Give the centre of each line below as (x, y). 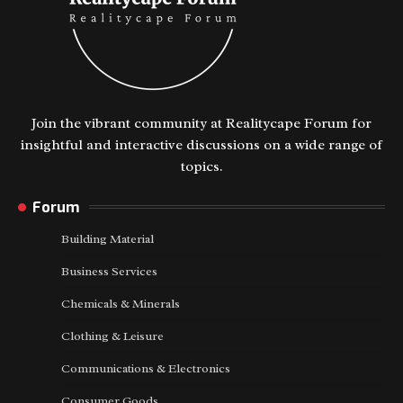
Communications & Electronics (146, 368)
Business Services (109, 271)
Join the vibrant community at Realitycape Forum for (201, 123)
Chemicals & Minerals (121, 303)
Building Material (107, 238)
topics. (201, 166)
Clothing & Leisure (112, 336)
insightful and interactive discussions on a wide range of (201, 144)
